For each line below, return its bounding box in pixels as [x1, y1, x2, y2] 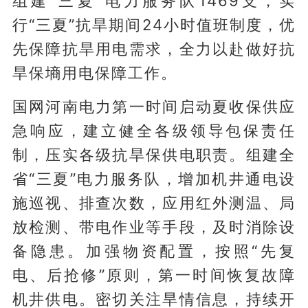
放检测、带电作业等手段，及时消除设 [12, 217, 296, 236]
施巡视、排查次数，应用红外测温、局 [12, 193, 296, 212]
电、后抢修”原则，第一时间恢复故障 [12, 265, 296, 284]
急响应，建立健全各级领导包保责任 [12, 121, 296, 140]
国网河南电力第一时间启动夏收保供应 [12, 97, 296, 115]
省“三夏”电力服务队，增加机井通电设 [12, 169, 296, 188]
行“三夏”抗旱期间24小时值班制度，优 [12, 16, 296, 34]
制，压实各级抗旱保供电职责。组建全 [12, 145, 296, 164]
